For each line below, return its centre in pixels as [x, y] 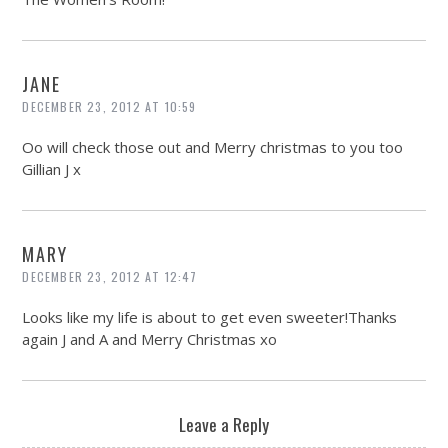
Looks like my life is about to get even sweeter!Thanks [210, 317]
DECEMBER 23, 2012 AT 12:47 [110, 277]
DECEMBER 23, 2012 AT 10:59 [109, 107]
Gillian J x [52, 169]
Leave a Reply [224, 424]
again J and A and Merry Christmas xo [150, 339]
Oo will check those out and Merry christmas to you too [213, 147]
